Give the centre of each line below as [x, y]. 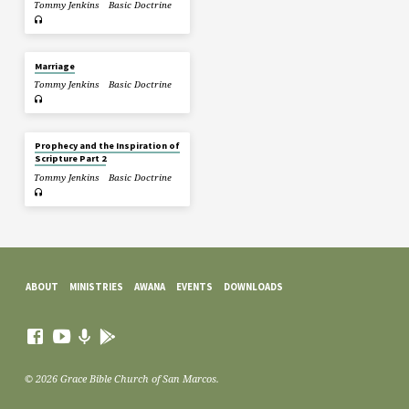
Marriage [54, 66]
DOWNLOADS [253, 286]
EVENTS [194, 286]
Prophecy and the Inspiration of [107, 146]
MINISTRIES [97, 286]
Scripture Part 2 [70, 159]
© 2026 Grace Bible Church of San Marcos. [121, 378]
